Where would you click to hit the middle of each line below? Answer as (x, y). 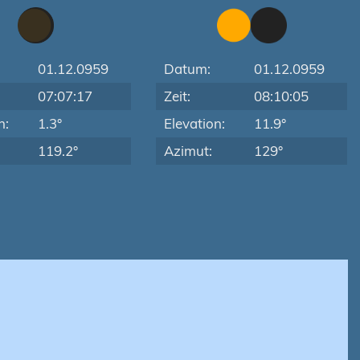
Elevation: (195, 123)
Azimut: (188, 151)
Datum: (188, 69)
